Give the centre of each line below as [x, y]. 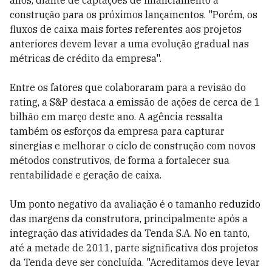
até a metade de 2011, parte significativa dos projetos [134, 248]
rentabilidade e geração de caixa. [86, 175]
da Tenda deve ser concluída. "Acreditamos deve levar [135, 262]
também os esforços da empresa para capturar [117, 131]
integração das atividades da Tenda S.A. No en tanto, [130, 233]
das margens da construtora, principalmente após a [129, 219]
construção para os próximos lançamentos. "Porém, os [134, 15]
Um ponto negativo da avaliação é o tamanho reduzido [135, 204]
